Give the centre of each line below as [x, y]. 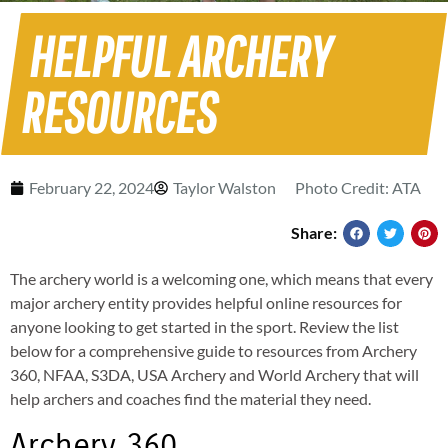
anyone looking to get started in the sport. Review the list [204, 326]
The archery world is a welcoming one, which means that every [221, 278]
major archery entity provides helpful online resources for [206, 302]
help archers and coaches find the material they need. [190, 398]
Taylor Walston [224, 187]
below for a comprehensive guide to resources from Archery [213, 350]
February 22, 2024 [91, 187]
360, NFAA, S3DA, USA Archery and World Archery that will [214, 374]
